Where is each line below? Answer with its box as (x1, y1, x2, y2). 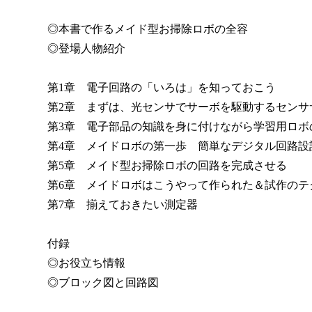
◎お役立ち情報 (47, 256, 125, 269)
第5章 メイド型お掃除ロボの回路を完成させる (47, 159, 287, 171)
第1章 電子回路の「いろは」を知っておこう (47, 81, 276, 93)
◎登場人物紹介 (47, 42, 125, 54)
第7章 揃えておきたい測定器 (47, 198, 198, 210)
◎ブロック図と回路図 (47, 276, 159, 288)
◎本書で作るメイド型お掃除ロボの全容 (47, 22, 248, 35)
